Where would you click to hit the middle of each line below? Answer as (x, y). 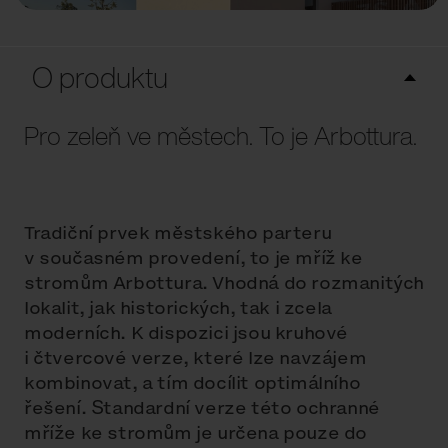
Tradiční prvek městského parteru (178, 233)
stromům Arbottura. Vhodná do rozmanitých (224, 283)
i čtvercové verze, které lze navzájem (195, 358)
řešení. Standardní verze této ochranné (202, 408)
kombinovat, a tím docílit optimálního (192, 383)
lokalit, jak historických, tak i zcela (178, 308)
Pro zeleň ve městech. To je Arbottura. (220, 136)
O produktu (100, 77)
